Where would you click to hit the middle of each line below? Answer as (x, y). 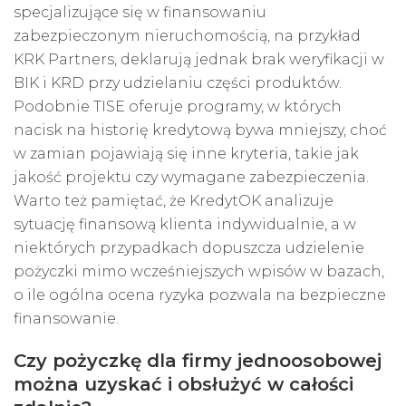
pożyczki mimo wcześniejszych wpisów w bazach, (199, 272)
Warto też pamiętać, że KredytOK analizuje (174, 201)
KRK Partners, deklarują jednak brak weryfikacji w (199, 60)
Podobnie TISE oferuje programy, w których (178, 107)
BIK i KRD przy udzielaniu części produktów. (178, 83)
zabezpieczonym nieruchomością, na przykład (187, 36)
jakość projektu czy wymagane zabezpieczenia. (191, 178)
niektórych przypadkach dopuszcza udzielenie (189, 248)
